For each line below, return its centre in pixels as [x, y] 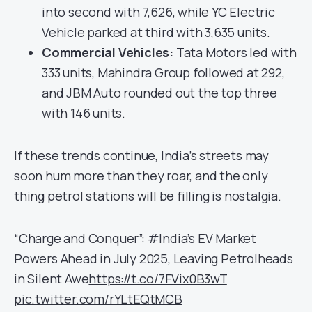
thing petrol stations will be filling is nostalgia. [148, 196]
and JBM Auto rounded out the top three [159, 93]
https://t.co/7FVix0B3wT [158, 279]
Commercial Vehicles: [108, 53]
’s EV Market [222, 239]
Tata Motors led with [235, 53]
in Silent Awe [52, 279]
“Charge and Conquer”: [81, 239]
